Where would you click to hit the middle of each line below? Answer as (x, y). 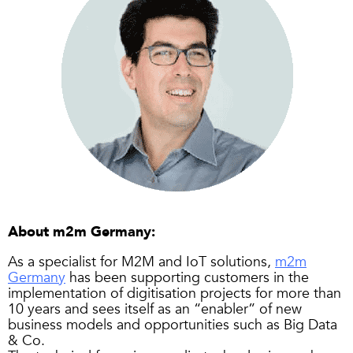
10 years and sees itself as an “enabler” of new (155, 310)
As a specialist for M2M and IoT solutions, (141, 262)
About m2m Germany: (82, 232)
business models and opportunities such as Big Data (173, 325)
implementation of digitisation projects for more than (175, 294)
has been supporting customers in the (187, 278)
